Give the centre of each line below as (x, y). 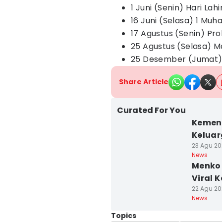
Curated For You (151, 110)
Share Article (144, 82)
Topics (124, 216)
